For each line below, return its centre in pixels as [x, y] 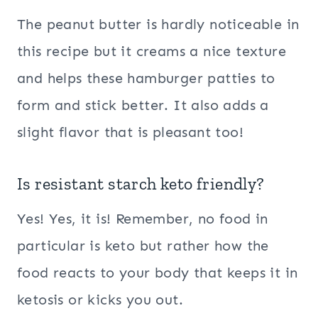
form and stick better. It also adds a [143, 105]
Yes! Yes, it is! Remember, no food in [143, 219]
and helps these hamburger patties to [146, 78]
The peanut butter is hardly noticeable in [158, 24]
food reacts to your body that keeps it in [158, 273]
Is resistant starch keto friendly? [141, 184]
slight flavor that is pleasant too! [130, 132]
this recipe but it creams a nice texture [152, 51]
